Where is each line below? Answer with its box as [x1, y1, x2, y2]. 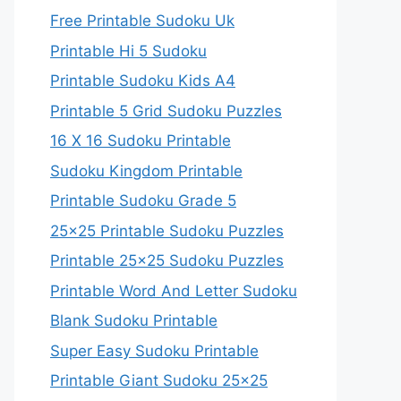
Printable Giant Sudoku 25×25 [50, 371, 268, 389]
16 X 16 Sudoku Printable [50, 132, 231, 149]
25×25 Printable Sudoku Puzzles [50, 221, 284, 240]
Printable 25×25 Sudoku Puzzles [50, 252, 284, 269]
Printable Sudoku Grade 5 [50, 192, 236, 209]
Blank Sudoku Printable [50, 311, 218, 329]
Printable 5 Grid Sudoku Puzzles [50, 101, 282, 120]
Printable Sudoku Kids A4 [50, 72, 235, 90]
